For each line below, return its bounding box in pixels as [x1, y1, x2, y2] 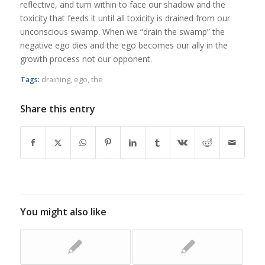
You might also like [20, 205, 106, 219]
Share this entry [20, 102, 95, 116]
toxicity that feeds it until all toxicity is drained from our [20, 12, 230, 24]
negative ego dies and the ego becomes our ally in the [20, 39, 228, 51]
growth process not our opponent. [20, 53, 152, 64]
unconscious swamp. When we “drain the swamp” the [20, 25, 225, 37]
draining [41, 75, 70, 85]
